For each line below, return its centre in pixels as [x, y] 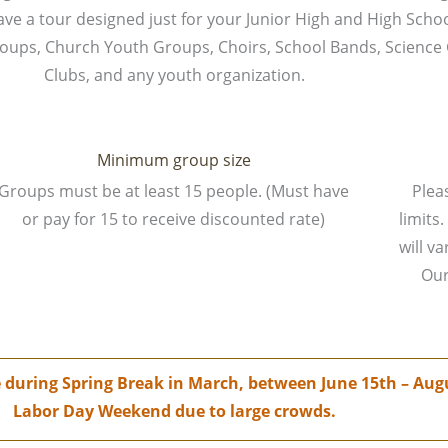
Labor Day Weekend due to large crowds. [174, 411]
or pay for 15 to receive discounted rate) [174, 218]
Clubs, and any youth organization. [174, 75]
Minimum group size [173, 159]
